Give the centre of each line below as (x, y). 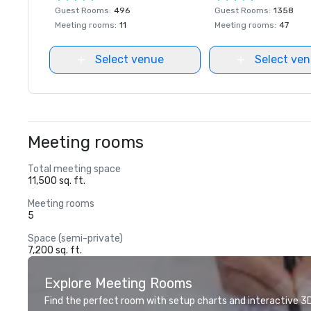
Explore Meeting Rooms (118, 283)
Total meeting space (74, 169)
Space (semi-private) (75, 238)
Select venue (129, 59)
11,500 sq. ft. (57, 181)
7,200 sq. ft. (55, 250)
